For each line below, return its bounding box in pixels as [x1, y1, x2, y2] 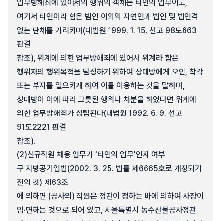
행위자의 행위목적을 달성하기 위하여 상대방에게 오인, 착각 [17, 67, 203, 76]
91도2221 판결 [17, 122, 66, 132]
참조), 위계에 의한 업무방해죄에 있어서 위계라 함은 [17, 53, 179, 63]
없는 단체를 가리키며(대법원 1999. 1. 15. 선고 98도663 [17, 26, 197, 35]
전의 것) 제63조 [17, 178, 68, 187]
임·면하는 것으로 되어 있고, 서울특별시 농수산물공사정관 [17, 205, 196, 215]
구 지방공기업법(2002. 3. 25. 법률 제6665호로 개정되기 [17, 164, 202, 173]
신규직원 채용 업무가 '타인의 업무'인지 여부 [27, 150, 165, 159]
